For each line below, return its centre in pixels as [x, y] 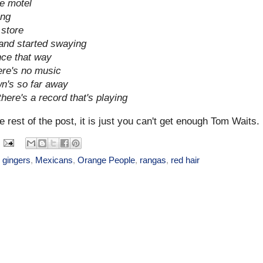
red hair [185, 160]
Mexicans [54, 160]
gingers [16, 160]
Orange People [106, 160]
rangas [153, 160]
